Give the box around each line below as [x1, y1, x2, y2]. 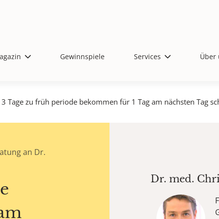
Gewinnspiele [60, 52, 105, 61]
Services [134, 52, 161, 61]
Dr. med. [151, 173, 197, 185]
